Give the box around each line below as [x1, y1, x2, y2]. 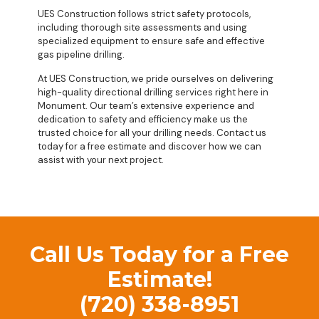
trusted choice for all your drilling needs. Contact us [38, 127, 266, 140]
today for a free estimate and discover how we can [38, 140, 261, 153]
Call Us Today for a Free [30, 241, 289, 268]
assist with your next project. [38, 154, 164, 167]
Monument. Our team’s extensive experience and [38, 100, 254, 113]
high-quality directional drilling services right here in [38, 86, 268, 99]
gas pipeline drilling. [38, 48, 125, 61]
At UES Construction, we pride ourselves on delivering [38, 73, 273, 85]
